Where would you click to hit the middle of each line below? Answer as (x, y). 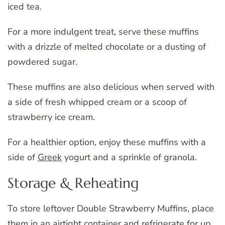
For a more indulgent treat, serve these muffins (103, 32)
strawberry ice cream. (51, 117)
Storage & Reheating (73, 183)
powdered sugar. (42, 62)
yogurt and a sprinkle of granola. (129, 157)
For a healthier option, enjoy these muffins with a (107, 142)
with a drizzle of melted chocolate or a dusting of (107, 47)
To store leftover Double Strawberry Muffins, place (111, 208)
